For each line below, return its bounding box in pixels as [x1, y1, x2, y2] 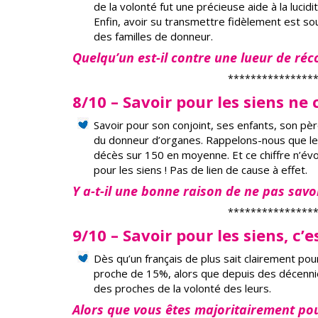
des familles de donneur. [94, 28, 213, 43]
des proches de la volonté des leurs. [94, 280, 271, 295]
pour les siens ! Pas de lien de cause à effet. [94, 162, 307, 177]
